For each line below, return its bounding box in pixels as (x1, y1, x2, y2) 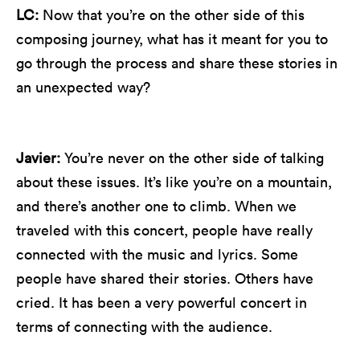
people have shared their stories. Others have (16, 268, 313, 288)
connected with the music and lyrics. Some (16, 244, 298, 264)
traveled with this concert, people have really (16, 220, 313, 239)
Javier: (16, 148, 64, 167)
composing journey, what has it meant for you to (16, 29, 328, 48)
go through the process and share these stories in (16, 53, 337, 72)
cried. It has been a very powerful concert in (16, 292, 307, 312)
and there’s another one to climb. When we (16, 196, 297, 215)
